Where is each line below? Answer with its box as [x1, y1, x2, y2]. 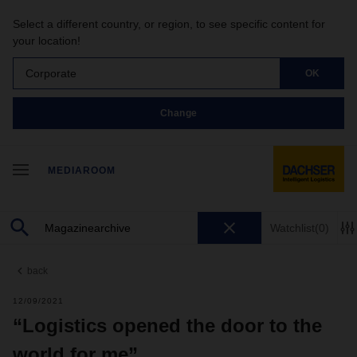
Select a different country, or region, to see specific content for [13, 18, 325, 30]
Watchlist [270, 221, 315, 234]
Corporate [25, 66, 76, 80]
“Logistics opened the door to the [13, 315, 322, 336]
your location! [13, 34, 80, 47]
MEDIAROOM [48, 165, 116, 176]
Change [159, 107, 198, 119]
